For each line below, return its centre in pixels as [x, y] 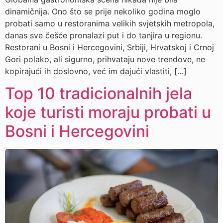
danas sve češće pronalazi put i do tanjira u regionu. [104, 35]
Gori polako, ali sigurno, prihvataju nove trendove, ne [105, 59]
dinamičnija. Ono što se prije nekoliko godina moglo [103, 11]
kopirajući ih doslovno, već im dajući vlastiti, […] [96, 71]
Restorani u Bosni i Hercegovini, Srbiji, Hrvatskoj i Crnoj [110, 47]
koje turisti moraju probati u [108, 112]
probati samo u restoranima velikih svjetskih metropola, [110, 23]
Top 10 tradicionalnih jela [99, 94]
